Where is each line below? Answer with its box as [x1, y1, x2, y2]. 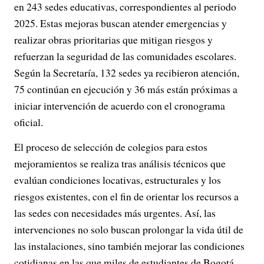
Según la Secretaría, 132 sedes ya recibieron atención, [14, 65, 239, 80]
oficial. [14, 115, 43, 129]
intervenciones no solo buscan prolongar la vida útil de [14, 222, 243, 236]
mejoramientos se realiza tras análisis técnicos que [14, 156, 226, 170]
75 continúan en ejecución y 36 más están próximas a [14, 82, 237, 96]
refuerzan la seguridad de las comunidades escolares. [14, 49, 236, 63]
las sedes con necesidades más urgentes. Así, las [14, 206, 216, 220]
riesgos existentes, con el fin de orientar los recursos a [14, 189, 239, 203]
